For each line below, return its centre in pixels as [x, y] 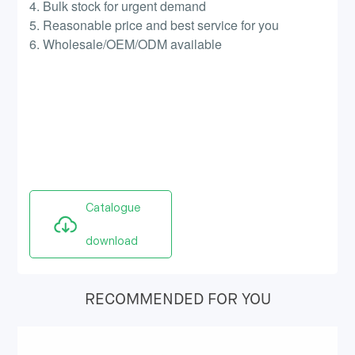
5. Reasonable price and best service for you [155, 25]
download [112, 241]
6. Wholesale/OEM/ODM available [126, 44]
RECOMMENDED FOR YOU [177, 300]
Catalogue [113, 208]
